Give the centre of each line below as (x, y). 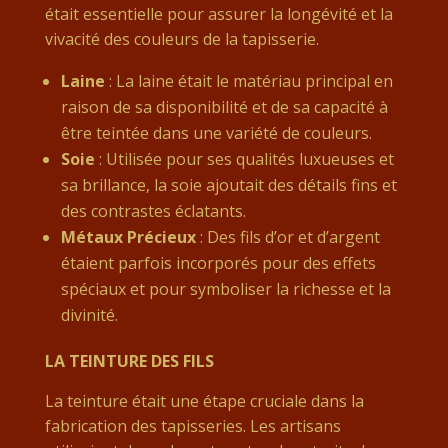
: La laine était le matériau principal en (248, 81)
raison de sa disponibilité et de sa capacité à (224, 107)
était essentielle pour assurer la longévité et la (218, 14)
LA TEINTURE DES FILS (129, 361)
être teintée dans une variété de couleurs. (216, 133)
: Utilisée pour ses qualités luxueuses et (244, 159)
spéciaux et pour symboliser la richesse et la (225, 289)
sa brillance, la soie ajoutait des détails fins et (228, 185)
